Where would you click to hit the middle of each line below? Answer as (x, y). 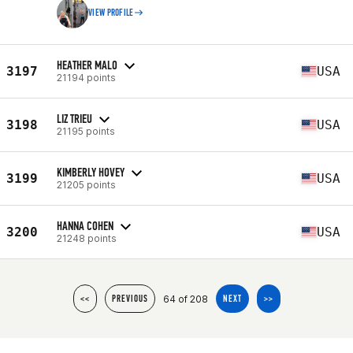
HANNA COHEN (85, 225)
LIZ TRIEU (74, 118)
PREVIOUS (130, 299)
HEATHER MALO (87, 65)
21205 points (86, 184)
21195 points (86, 131)
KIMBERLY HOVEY (91, 172)
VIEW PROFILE (111, 13)
